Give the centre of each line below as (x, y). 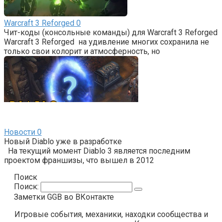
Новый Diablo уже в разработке (63, 141)
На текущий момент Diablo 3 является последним (97, 151)
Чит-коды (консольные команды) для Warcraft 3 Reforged (111, 32)
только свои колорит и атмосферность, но (82, 51)
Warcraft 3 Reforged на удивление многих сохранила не (107, 42)
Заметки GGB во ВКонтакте (64, 197)
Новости (20, 132)
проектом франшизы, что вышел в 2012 (79, 160)
